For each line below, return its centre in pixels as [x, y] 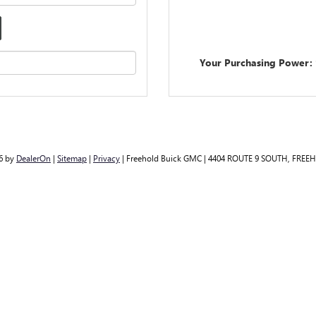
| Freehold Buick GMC [161, 158]
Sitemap [72, 158]
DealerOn [34, 158]
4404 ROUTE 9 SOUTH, [248, 158]
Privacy [107, 158]
